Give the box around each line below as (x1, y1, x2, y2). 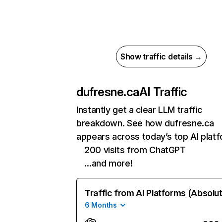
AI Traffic (139, 85, 187, 99)
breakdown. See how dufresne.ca (76, 118, 214, 128)
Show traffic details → (120, 52, 202, 61)
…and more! (84, 158, 133, 168)
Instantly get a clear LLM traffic (76, 105, 203, 115)
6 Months (85, 201, 117, 209)
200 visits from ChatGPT (84, 145, 186, 155)
